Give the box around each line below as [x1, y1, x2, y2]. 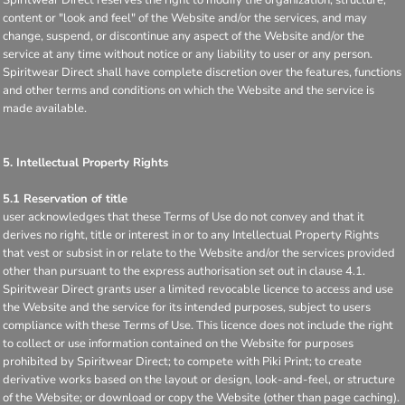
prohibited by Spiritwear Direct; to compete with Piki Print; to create [3, 353, 362, 370]
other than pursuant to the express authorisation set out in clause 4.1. [3, 262, 365, 279]
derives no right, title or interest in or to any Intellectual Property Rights [3, 226, 379, 243]
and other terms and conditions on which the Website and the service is [3, 81, 374, 99]
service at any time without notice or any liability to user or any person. [3, 45, 372, 62]
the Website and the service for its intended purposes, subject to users [3, 298, 371, 316]
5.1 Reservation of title [3, 190, 127, 207]
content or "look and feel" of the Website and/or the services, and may [3, 9, 367, 26]
